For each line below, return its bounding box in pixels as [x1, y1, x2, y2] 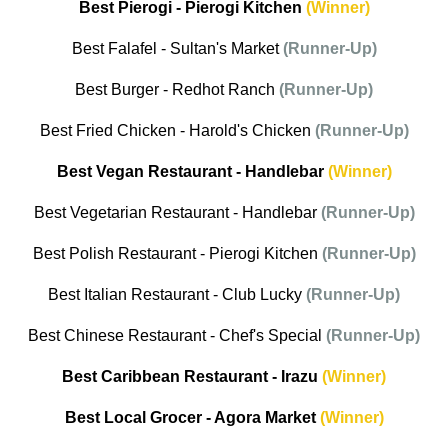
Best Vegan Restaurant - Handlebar [56, 163, 328, 181]
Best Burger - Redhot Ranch [75, 81, 279, 99]
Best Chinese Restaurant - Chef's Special [28, 327, 322, 345]
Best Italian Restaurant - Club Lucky [48, 286, 302, 304]
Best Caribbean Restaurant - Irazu [62, 368, 318, 386]
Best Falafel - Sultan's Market [71, 40, 283, 58]
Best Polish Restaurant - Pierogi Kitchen [32, 245, 318, 263]
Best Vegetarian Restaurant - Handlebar [33, 204, 317, 222]
